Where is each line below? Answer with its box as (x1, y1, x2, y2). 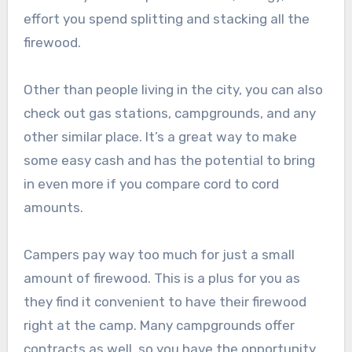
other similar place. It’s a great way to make (23, 129, 297, 145)
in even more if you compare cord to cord (23, 176, 279, 192)
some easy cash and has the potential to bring (23, 152, 315, 169)
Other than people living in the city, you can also (23, 82, 323, 98)
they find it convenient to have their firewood (23, 294, 306, 310)
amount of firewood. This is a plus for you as (23, 270, 300, 287)
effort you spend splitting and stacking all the (23, 11, 310, 27)
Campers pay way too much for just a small (23, 247, 295, 263)
